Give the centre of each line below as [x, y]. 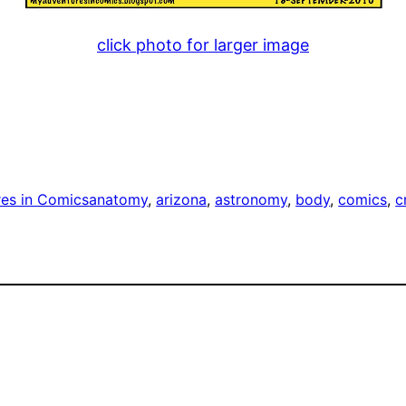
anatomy [119, 200]
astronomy [251, 200]
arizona [182, 200]
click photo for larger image [203, 45]
